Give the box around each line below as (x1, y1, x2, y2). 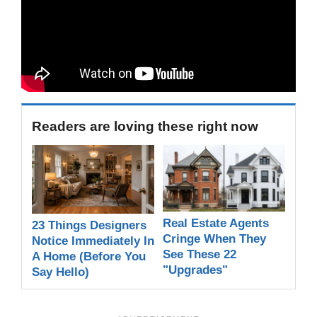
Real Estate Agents (163, 217, 269, 231)
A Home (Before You (32, 250, 146, 264)
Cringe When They (163, 232, 266, 246)
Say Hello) (32, 265, 89, 279)
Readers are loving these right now (32, 119, 258, 134)
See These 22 (163, 248, 236, 262)
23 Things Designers (32, 219, 146, 233)
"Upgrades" (163, 263, 228, 277)
